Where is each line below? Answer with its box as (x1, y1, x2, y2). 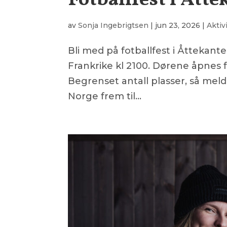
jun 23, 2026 (155, 20, 201, 30)
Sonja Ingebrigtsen (78, 20, 149, 30)
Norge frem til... (68, 90, 142, 102)
